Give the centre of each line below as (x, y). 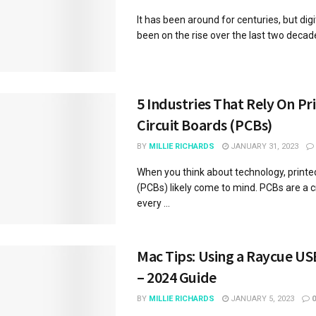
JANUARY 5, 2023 (261, 298)
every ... (153, 203)
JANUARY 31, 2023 (263, 146)
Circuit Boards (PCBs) (205, 124)
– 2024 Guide (177, 277)
